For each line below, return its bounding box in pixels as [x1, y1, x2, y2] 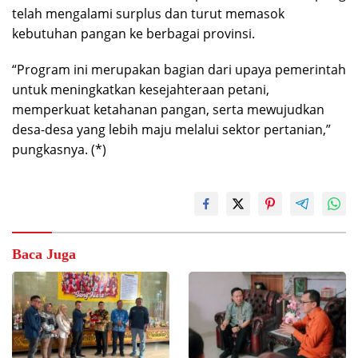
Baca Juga [12, 246, 76, 263]
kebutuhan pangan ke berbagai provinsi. [12, 25, 255, 43]
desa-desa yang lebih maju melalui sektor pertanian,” [12, 121, 331, 139]
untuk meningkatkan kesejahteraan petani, [12, 81, 269, 99]
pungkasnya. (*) [12, 141, 106, 159]
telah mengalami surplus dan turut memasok [12, 5, 284, 23]
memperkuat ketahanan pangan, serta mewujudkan [12, 101, 324, 119]
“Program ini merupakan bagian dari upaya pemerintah [12, 61, 346, 79]
